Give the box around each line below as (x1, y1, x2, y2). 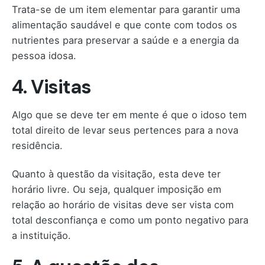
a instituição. (12, 230, 71, 242)
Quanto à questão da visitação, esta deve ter (12, 168, 221, 180)
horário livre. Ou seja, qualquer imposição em (12, 183, 221, 196)
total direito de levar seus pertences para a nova (12, 124, 238, 136)
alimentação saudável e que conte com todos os (12, 18, 237, 31)
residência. (12, 139, 63, 151)
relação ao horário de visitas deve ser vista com (12, 199, 234, 211)
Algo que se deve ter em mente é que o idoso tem (12, 108, 247, 121)
